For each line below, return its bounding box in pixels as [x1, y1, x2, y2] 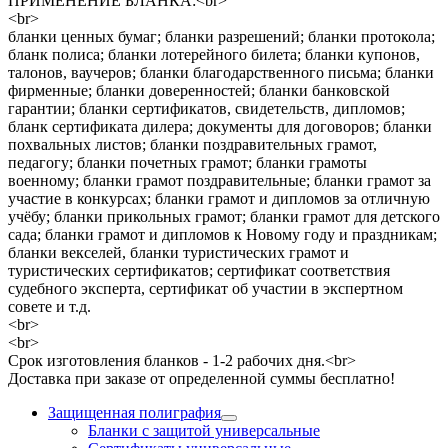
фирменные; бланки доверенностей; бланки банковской [8, 81, 390, 99]
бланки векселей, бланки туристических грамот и [8, 243, 349, 261]
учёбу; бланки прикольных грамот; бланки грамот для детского [8, 207, 440, 225]
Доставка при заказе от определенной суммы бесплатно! [8, 369, 395, 387]
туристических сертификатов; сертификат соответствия [8, 261, 390, 279]
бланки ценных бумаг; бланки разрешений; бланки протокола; [8, 27, 435, 45]
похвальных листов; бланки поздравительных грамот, [8, 135, 377, 153]
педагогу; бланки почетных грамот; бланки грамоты [8, 153, 367, 171]
